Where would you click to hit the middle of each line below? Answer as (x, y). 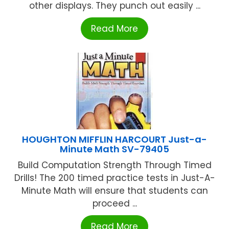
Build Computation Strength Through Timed (114, 165)
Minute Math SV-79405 (114, 149)
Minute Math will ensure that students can (114, 191)
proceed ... (114, 204)
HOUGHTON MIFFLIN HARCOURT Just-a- (114, 140)
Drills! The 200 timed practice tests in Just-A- (114, 178)
